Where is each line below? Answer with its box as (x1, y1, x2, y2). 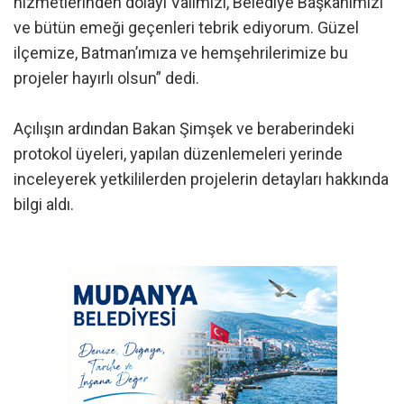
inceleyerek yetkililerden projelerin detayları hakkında (14, 170, 389, 189)
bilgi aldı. (14, 195, 74, 215)
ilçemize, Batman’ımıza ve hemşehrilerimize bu (14, 43, 348, 63)
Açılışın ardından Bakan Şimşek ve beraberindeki (14, 119, 354, 139)
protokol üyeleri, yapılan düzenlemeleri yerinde (14, 144, 343, 164)
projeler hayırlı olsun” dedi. (14, 69, 199, 88)
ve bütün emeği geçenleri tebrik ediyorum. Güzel (14, 18, 359, 38)
